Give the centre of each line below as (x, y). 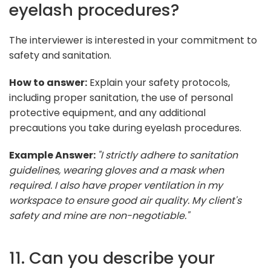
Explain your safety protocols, (158, 82)
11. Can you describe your (112, 258)
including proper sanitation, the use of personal (121, 97)
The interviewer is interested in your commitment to (133, 40)
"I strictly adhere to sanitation (168, 155)
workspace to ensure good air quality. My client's (125, 200)
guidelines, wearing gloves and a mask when (116, 170)
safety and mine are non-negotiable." (99, 215)
